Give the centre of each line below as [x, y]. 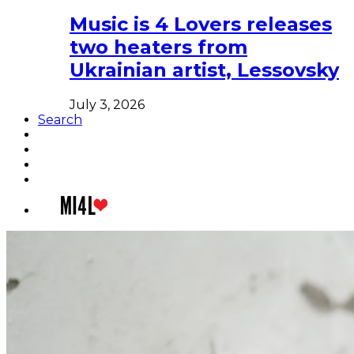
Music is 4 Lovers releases [201, 24]
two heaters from [158, 47]
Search [60, 119]
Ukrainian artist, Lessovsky [204, 70]
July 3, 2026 [107, 104]
